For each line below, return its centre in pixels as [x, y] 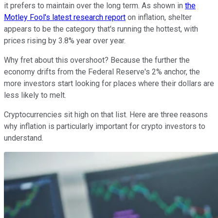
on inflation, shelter [159, 17]
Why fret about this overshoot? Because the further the [97, 60]
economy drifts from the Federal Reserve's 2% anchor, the [102, 72]
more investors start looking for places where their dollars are [109, 83]
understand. [24, 138]
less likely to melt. [35, 95]
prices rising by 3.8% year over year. [65, 40]
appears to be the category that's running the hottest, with [101, 29]
